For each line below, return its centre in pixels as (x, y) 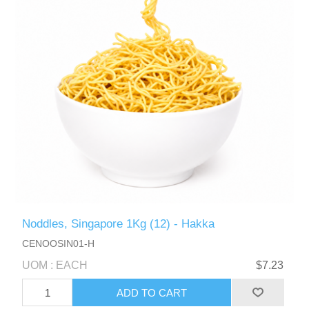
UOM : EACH (55, 266)
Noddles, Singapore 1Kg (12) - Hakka (119, 224)
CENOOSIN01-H (59, 244)
